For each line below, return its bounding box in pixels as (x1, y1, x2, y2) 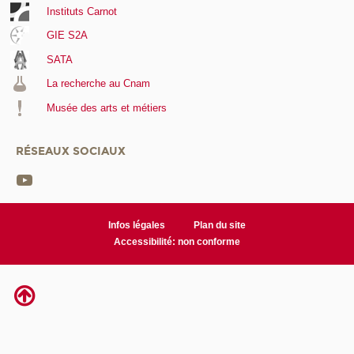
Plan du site (193, 220, 246, 232)
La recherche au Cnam (46, 77, 150, 90)
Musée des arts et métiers (46, 101, 167, 114)
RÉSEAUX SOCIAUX (16, 145, 126, 159)
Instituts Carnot (46, 5, 117, 17)
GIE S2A (46, 29, 88, 42)
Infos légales (108, 220, 166, 232)
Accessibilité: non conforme (114, 236, 240, 248)
